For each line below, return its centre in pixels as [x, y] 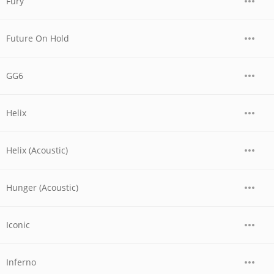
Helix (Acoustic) [37, 150]
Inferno [21, 262]
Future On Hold [38, 38]
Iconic [18, 225]
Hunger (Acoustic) [42, 187]
